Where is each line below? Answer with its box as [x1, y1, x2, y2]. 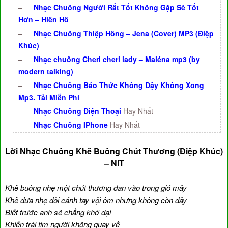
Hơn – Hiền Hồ [18, 14, 69, 24]
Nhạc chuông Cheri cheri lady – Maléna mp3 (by [34, 54, 200, 64]
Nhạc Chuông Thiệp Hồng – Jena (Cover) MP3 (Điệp [34, 28, 214, 38]
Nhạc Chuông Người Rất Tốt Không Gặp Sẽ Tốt [34, 2, 199, 12]
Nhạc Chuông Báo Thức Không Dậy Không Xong [34, 80, 204, 90]
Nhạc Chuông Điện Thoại [34, 106, 121, 116]
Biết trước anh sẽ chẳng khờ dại [5, 207, 111, 217]
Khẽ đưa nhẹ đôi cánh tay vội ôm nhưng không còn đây [5, 194, 187, 205]
